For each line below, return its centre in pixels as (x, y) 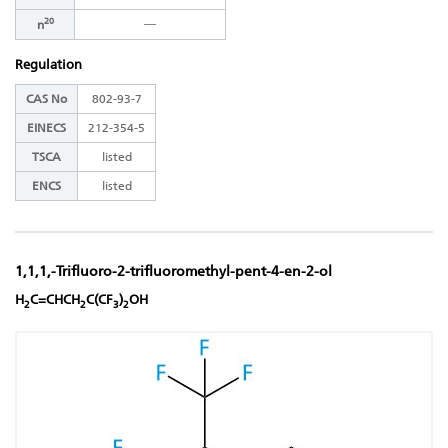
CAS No (46, 99)
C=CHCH (55, 300)
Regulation (48, 65)
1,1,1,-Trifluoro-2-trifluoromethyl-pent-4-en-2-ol (173, 272)
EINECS (46, 128)
